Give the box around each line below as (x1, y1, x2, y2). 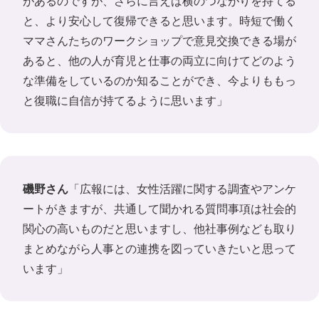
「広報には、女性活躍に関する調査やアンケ (68, 181, 296, 196)
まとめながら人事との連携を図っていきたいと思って (23, 241, 296, 256)
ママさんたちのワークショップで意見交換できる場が (23, 33, 296, 48)
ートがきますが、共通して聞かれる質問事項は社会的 (23, 201, 296, 216)
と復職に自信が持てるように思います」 (23, 93, 228, 108)
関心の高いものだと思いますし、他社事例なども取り (23, 221, 296, 236)
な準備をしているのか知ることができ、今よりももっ (23, 73, 296, 88)
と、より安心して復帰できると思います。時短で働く (23, 13, 296, 28)
